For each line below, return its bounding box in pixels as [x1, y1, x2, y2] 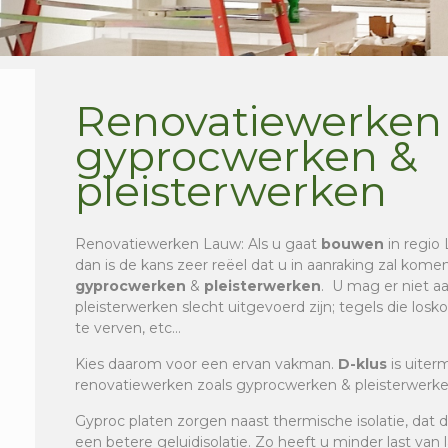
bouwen [321, 234, 385, 253]
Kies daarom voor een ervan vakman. [75, 354, 339, 373]
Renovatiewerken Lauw [75, 234, 242, 253]
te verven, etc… [75, 318, 182, 337]
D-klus [338, 354, 388, 373]
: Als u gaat [241, 234, 322, 253]
